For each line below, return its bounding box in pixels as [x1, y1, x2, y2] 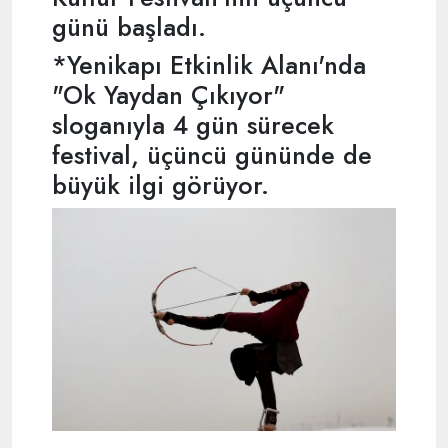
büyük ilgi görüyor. [52, 166, 269, 203]
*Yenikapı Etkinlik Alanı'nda [52, 46, 366, 83]
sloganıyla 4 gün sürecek [52, 106, 334, 143]
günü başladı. [52, 8, 206, 45]
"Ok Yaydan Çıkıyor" [52, 76, 285, 113]
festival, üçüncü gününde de [52, 136, 372, 173]
